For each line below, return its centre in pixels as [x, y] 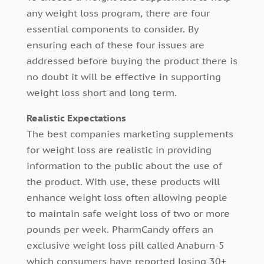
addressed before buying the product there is [132, 61]
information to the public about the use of [124, 166]
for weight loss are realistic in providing [119, 150]
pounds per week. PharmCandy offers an [120, 230]
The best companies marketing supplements [130, 134]
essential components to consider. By [112, 29]
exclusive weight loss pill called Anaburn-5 [125, 245]
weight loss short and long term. [101, 93]
